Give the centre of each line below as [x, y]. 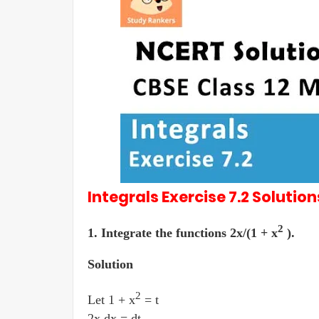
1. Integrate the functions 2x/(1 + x [183, 233]
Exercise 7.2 [207, 197]
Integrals [125, 197]
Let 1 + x [111, 300]
